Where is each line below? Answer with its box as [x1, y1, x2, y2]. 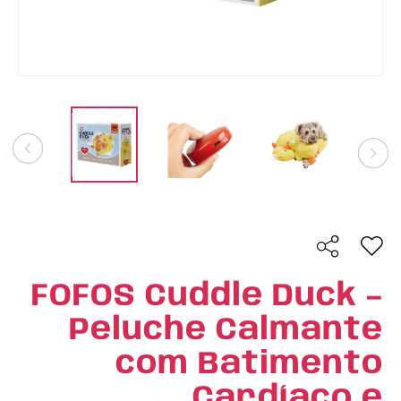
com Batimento [115, 348, 383, 380]
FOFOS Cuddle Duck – [31, 280, 383, 312]
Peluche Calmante [69, 314, 383, 346]
